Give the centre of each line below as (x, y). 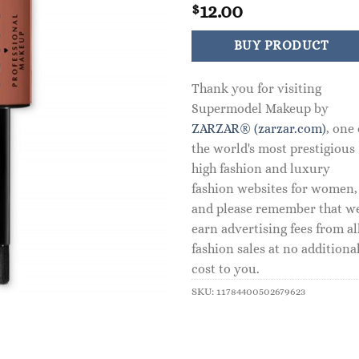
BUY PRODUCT (281, 46)
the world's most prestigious (273, 148)
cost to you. (226, 268)
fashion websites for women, (274, 188)
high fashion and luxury (261, 168)
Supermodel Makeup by (260, 108)
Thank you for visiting (256, 88)
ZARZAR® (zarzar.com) (259, 128)
